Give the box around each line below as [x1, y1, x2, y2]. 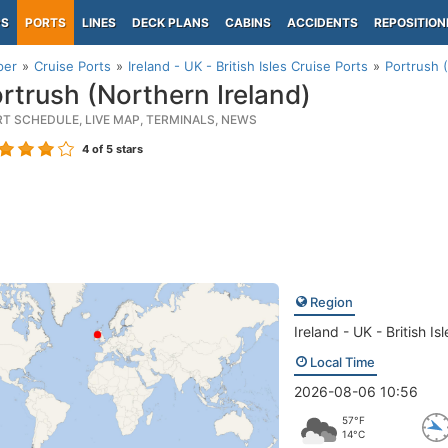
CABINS [225, 15, 271, 30]
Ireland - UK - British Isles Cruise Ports [128, 58, 368, 74]
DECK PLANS [132, 15, 209, 30]
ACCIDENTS [287, 15, 358, 30]
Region [306, 294, 353, 310]
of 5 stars [89, 142, 143, 156]
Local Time [306, 354, 375, 370]
